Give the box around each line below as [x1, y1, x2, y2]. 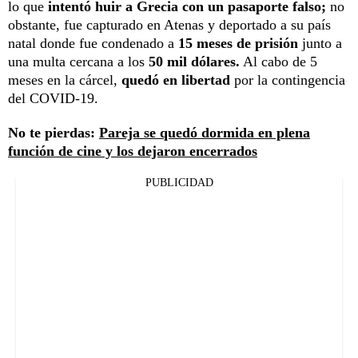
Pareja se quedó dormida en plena [99, 125, 310, 141]
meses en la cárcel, [8, 72, 121, 89]
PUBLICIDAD [145, 177, 213, 189]
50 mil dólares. [145, 54, 240, 70]
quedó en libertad [121, 72, 234, 89]
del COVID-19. [8, 90, 98, 107]
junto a [298, 35, 342, 52]
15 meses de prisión [178, 35, 298, 52]
